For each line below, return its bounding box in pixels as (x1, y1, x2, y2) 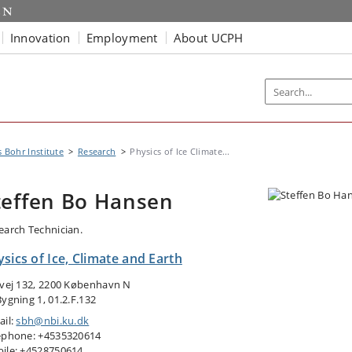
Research (77, 145, 116, 157)
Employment (86, 29, 158, 46)
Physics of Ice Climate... (130, 145, 230, 157)
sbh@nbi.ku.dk (16, 313, 90, 328)
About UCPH (173, 29, 244, 46)
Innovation (9, 29, 71, 46)
